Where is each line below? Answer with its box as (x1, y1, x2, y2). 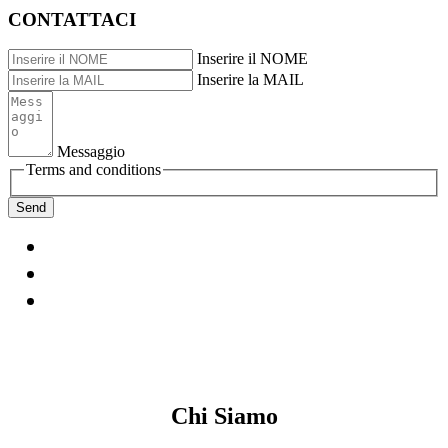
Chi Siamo (170, 402, 278, 429)
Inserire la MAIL (197, 71, 304, 89)
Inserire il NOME (197, 50, 308, 68)
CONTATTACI (8, 8, 136, 30)
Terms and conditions (26, 161, 161, 179)
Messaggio (57, 143, 125, 161)
